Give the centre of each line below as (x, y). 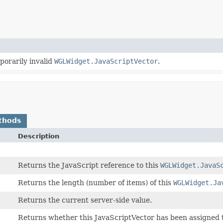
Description (39, 136)
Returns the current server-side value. (85, 200)
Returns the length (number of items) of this (96, 182)
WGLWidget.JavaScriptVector (106, 61)
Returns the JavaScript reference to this (89, 165)
